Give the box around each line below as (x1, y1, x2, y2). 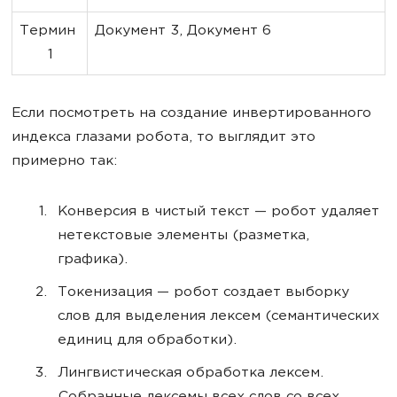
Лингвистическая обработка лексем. (58, 366, 323, 381)
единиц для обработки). (58, 333, 237, 348)
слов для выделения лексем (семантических (58, 309, 379, 324)
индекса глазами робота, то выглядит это (12, 130, 315, 145)
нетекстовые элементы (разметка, (58, 229, 309, 244)
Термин (19, 24, 80, 39)
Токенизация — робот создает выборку (58, 285, 349, 300)
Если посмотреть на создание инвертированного (12, 106, 371, 121)
